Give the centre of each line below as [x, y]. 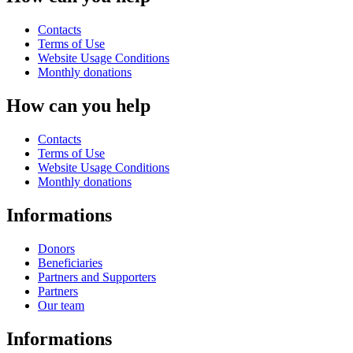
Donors [56, 248]
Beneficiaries [70, 262]
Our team [61, 305]
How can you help [78, 106]
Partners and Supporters [97, 277]
